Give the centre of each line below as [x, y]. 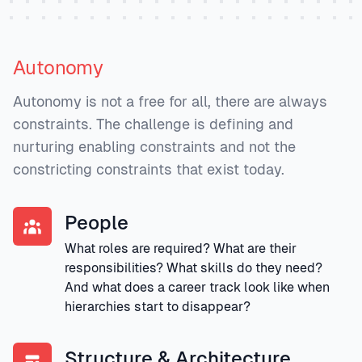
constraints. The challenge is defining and [153, 124]
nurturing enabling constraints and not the [154, 146]
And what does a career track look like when [197, 287]
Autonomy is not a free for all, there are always [170, 101]
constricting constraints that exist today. [149, 169]
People [97, 222]
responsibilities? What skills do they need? [194, 267]
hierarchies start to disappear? [158, 306]
